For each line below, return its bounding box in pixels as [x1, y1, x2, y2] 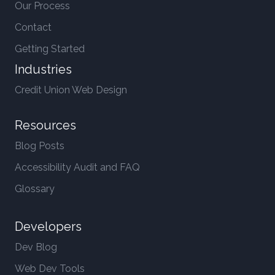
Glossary [15, 183, 55, 195]
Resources [15, 118, 76, 133]
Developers [15, 219, 82, 234]
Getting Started [15, 43, 85, 55]
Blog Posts [15, 140, 64, 152]
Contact [15, 21, 52, 33]
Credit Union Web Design [15, 84, 127, 96]
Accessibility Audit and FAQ [15, 161, 140, 173]
